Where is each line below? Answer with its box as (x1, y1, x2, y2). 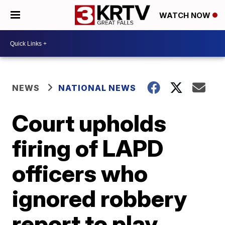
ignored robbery (12, 184, 187, 212)
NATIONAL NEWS (58, 83, 137, 93)
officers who (12, 159, 148, 187)
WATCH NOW (159, 11, 212, 21)
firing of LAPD (12, 134, 164, 162)
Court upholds (12, 109, 167, 137)
